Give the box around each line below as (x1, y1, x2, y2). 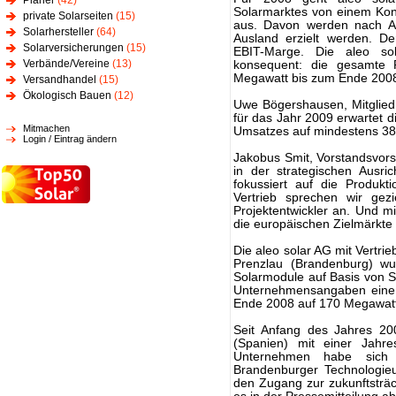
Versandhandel (23, 73, 96, 86)
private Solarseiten (23, 10, 113, 22)
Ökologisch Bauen (23, 89, 111, 102)
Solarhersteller (23, 26, 94, 38)
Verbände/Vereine (23, 57, 110, 70)
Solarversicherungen (23, 42, 124, 54)
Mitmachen (23, 123, 70, 133)
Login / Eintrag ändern (23, 133, 117, 144)
